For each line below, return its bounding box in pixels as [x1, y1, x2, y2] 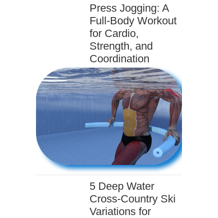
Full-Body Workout [90, 15, 177, 27]
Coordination [90, 53, 149, 65]
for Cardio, [90, 27, 139, 39]
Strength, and [90, 40, 153, 52]
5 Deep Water [90, 180, 154, 192]
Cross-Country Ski [90, 193, 176, 205]
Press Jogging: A [90, 2, 169, 14]
